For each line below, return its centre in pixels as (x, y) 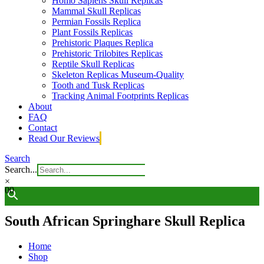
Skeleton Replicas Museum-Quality (118, 75)
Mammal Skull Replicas (96, 11)
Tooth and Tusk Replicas (98, 85)
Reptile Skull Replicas (93, 64)
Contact (43, 128)
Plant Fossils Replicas (92, 32)
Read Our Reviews (64, 138)
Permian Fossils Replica (96, 22)
